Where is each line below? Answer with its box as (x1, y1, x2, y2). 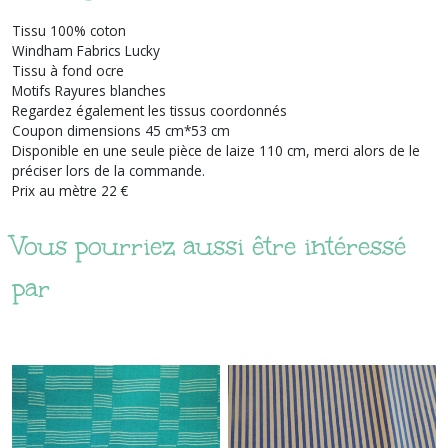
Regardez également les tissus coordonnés (12, 100, 287, 120)
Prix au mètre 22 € (12, 180, 128, 200)
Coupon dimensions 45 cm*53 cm (12, 120, 230, 140)
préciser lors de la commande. (12, 160, 205, 180)
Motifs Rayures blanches (12, 80, 166, 100)
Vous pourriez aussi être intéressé (12, 228, 406, 263)
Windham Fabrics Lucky (12, 40, 160, 60)
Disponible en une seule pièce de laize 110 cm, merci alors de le (12, 140, 420, 160)
